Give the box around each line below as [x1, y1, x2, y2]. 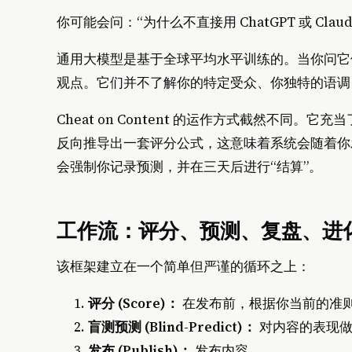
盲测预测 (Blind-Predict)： [88, 317, 256, 336]
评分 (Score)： [88, 293, 179, 313]
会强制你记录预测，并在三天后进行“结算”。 [57, 157, 322, 177]
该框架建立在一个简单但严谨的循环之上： [57, 256, 310, 276]
